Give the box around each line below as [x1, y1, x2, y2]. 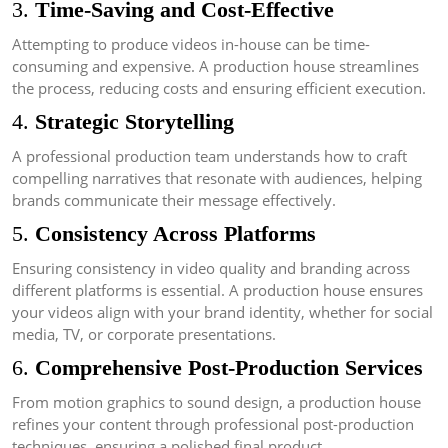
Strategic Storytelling [35, 110, 234, 135]
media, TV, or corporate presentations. [12, 324, 276, 345]
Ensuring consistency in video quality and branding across [12, 258, 410, 279]
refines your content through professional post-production [12, 414, 414, 435]
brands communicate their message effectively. [12, 190, 336, 211]
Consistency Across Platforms [35, 222, 316, 247]
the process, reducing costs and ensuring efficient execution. [12, 78, 426, 99]
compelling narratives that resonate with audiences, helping [12, 168, 422, 189]
